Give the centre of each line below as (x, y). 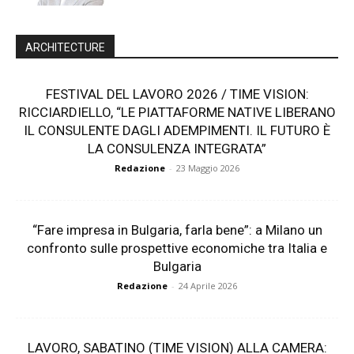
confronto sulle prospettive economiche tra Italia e (177, 248)
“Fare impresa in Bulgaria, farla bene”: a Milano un (177, 230)
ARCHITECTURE (65, 47)
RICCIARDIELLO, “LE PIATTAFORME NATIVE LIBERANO (177, 112)
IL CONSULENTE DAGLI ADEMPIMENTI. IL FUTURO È (177, 130)
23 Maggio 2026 (208, 168)
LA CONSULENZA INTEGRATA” (177, 149)
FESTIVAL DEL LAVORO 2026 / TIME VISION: (177, 94)
